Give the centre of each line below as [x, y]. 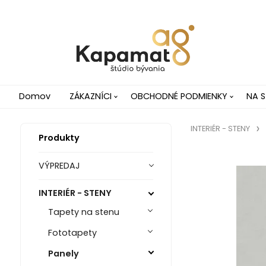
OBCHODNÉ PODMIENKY [179, 96]
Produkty [59, 137]
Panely [63, 254]
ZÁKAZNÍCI [91, 96]
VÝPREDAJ [59, 165]
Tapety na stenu [83, 212]
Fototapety [72, 233]
